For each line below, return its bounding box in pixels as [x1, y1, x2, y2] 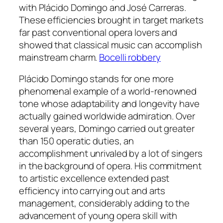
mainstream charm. [19, 50, 100, 64]
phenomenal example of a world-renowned [19, 85, 197, 98]
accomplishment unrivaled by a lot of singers [19, 147, 203, 160]
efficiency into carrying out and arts [19, 184, 166, 198]
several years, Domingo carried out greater [19, 122, 195, 135]
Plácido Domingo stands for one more [19, 72, 174, 86]
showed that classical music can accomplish [19, 38, 202, 51]
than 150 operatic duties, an [19, 134, 134, 148]
